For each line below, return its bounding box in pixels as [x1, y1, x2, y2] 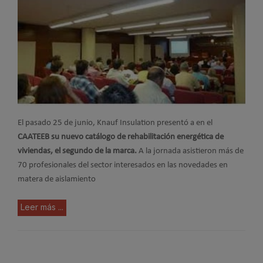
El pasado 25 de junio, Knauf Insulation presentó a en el [18, 118, 213, 127]
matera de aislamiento [18, 174, 96, 184]
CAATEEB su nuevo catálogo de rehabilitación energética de [18, 132, 224, 141]
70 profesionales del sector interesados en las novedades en [18, 160, 228, 170]
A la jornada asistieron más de [137, 146, 244, 156]
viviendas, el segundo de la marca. [18, 146, 137, 156]
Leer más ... [21, 202, 63, 212]
